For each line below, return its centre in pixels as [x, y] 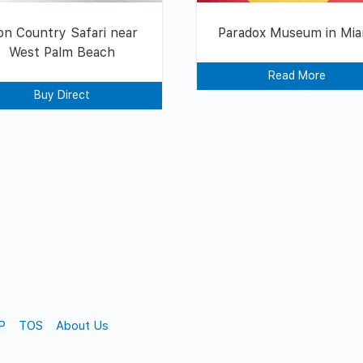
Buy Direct [62, 94]
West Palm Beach [62, 52]
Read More [297, 75]
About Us [82, 326]
